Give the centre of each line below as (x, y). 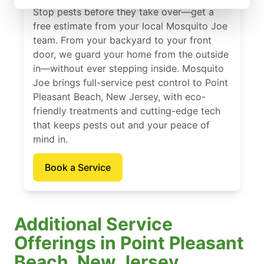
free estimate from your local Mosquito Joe (130, 26)
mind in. (50, 139)
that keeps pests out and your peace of (121, 125)
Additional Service (93, 224)
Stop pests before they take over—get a (123, 11)
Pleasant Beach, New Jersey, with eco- (119, 96)
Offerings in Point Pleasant (129, 242)
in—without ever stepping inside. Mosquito (128, 68)
